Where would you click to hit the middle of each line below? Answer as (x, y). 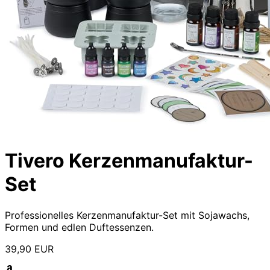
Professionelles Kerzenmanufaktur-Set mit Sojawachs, (127, 215)
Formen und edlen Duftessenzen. (79, 227)
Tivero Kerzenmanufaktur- (129, 161)
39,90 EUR (29, 249)
